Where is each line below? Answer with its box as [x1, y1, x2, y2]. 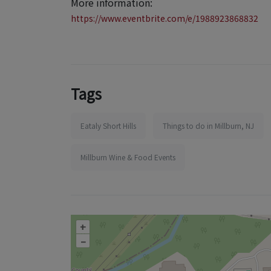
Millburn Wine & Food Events [80, 152, 175, 162]
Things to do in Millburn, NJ [163, 120, 254, 131]
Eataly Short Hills [80, 120, 136, 131]
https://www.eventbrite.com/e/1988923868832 [71, 12, 258, 24]
